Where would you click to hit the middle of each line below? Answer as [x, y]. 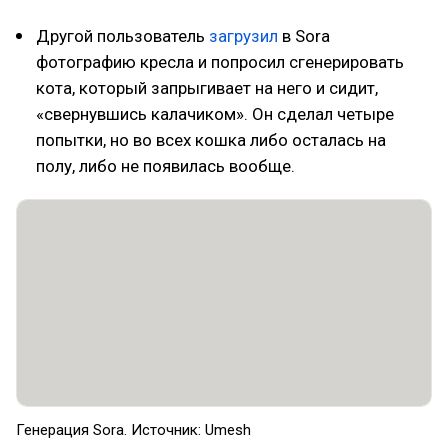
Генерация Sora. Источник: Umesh [133, 430]
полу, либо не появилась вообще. [165, 166]
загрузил [243, 36]
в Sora [304, 36]
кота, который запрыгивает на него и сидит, [207, 88]
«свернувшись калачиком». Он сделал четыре [215, 114]
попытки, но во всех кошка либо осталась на [211, 140]
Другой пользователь [122, 36]
